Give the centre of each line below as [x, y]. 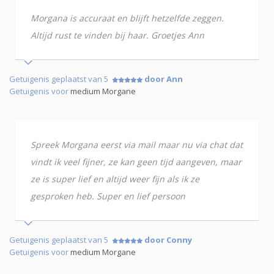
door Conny [168, 240]
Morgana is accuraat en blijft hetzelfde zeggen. [127, 18]
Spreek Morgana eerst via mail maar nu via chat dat [137, 145]
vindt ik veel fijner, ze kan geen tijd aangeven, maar [136, 162]
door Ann [164, 79]
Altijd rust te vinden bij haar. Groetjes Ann [117, 35]
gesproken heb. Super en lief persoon [108, 196]
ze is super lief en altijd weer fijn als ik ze [115, 179]
